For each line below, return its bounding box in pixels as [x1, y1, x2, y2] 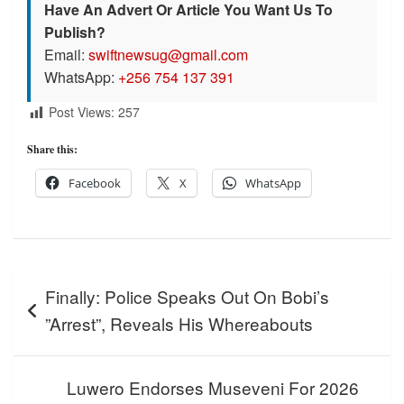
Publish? [44, 22, 106, 43]
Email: [44, 44, 88, 66]
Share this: [27, 141, 78, 157]
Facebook [69, 174, 121, 191]
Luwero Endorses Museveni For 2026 [67, 374, 359, 399]
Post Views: [49, 103, 115, 122]
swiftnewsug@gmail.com [88, 44, 248, 66]
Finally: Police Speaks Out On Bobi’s [45, 283, 329, 308]
